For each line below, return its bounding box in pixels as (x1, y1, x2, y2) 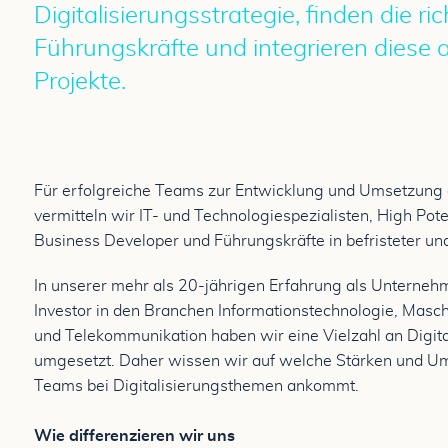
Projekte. (34, 70, 126, 94)
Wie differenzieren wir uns (34, 428, 235, 444)
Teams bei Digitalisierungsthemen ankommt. (34, 378, 359, 394)
